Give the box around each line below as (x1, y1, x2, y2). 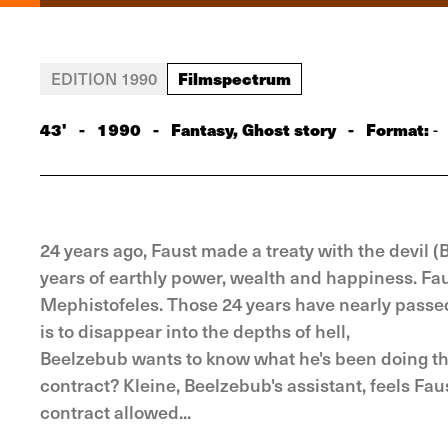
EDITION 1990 (51, 67, 157, 89)
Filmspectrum (178, 66, 291, 90)
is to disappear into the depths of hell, (40, 318, 350, 343)
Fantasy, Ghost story (171, 117, 336, 141)
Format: (366, 117, 433, 141)
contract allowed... (40, 399, 191, 424)
